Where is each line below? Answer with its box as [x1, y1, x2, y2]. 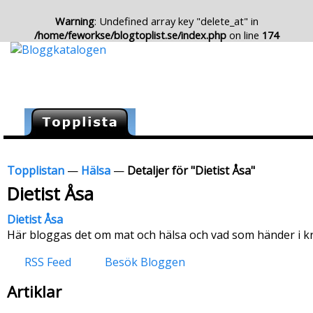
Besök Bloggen [105, 254, 185, 270]
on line [226, 28, 262, 42]
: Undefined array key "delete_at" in [94, 14, 259, 28]
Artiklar [7, 281, 61, 303]
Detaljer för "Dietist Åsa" [127, 163, 255, 178]
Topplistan [7, 163, 64, 178]
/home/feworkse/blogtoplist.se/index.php [34, 28, 226, 42]
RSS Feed [24, 254, 71, 270]
